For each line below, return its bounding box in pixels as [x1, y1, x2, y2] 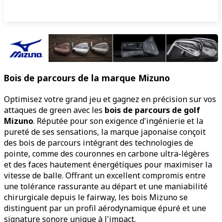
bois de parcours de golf [105, 104, 200, 115]
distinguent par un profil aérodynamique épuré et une [4, 202, 206, 214]
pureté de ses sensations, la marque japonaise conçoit [4, 126, 206, 137]
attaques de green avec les [4, 104, 105, 115]
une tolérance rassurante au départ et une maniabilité [4, 180, 208, 192]
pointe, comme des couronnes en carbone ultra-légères [4, 148, 209, 159]
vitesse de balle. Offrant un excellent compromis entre [4, 169, 206, 181]
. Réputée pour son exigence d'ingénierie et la [33, 115, 203, 126]
